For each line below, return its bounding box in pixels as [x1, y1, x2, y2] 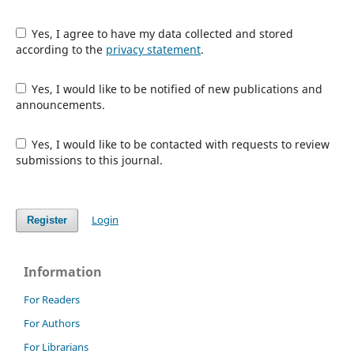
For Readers [24, 292, 80, 307]
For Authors [24, 315, 80, 330]
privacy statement [105, 41, 201, 57]
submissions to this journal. [15, 152, 163, 168]
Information [24, 262, 102, 281]
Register [26, 213, 67, 226]
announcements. [15, 96, 105, 112]
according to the [15, 41, 106, 57]
